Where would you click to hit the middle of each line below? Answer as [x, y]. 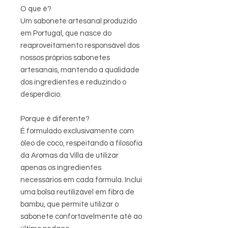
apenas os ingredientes [61, 168]
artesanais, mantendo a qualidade [80, 70]
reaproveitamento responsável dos [80, 46]
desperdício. [41, 95]
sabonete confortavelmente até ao [81, 217]
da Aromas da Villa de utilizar [69, 156]
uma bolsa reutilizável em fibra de [77, 192]
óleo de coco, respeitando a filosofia [81, 144]
